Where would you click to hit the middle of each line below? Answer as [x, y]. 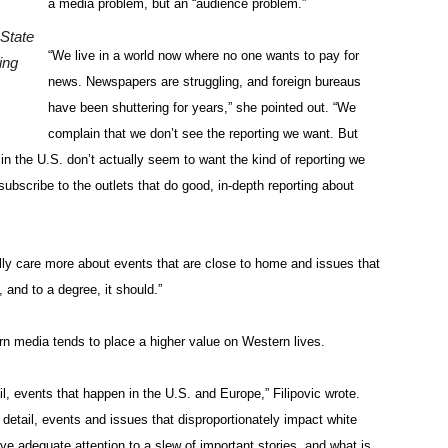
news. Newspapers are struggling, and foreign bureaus [204, 82]
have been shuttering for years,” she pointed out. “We [202, 108]
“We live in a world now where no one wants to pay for [203, 56]
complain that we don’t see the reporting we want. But [203, 134]
